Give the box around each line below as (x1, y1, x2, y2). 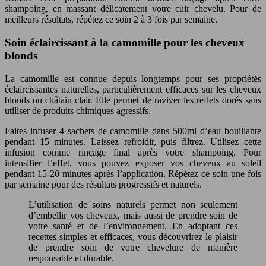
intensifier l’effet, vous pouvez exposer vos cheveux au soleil (5, 157, 261, 168)
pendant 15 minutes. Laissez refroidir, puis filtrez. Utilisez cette (5, 136, 261, 147)
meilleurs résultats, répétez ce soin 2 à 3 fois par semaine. (5, 14, 217, 25)
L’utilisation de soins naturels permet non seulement (28, 199, 237, 210)
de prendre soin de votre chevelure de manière (28, 242, 237, 252)
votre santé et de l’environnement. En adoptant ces (28, 220, 237, 231)
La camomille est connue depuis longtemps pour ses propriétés (5, 73, 261, 84)
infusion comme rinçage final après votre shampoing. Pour (5, 147, 261, 157)
